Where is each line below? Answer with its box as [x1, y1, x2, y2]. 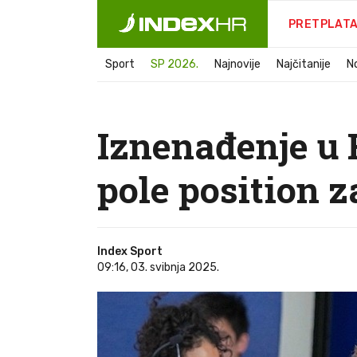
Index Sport [97, 245, 163, 258]
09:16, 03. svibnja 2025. [97, 261, 219, 274]
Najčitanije [277, 57, 331, 71]
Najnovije [214, 57, 261, 71]
